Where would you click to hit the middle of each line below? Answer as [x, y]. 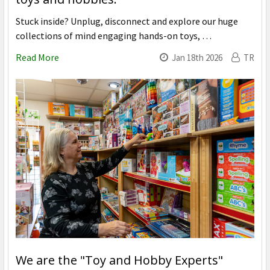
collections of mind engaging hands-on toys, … [114, 36]
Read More [37, 58]
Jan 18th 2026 [197, 58]
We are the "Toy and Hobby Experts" [119, 260]
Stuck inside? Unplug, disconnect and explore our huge [127, 21]
